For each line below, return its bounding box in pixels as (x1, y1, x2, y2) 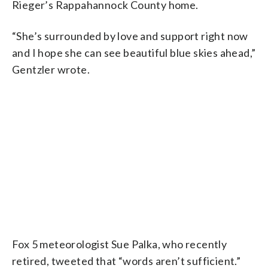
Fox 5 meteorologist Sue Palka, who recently (12, 237, 227, 251)
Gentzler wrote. (12, 62, 90, 76)
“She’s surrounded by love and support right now (12, 29, 248, 42)
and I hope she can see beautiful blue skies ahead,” (12, 45, 256, 59)
